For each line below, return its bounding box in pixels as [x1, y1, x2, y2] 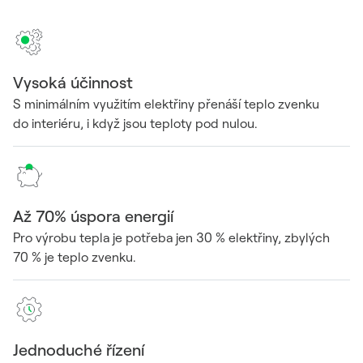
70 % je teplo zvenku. [13, 249, 136, 265]
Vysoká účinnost [13, 72, 133, 92]
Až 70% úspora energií [13, 206, 173, 226]
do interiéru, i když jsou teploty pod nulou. [13, 115, 258, 131]
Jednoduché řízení [13, 340, 144, 360]
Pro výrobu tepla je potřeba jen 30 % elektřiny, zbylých [13, 229, 330, 246]
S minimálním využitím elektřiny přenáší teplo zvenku [13, 96, 319, 112]
